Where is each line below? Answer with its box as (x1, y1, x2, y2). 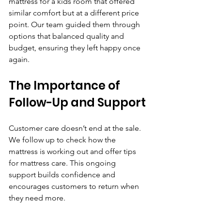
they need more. (9, 193, 65, 202)
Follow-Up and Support (9, 94, 146, 110)
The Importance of (9, 77, 123, 93)
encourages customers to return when (9, 181, 141, 191)
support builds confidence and (9, 170, 117, 179)
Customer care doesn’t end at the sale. (9, 123, 143, 133)
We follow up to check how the (9, 135, 118, 144)
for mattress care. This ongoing (9, 158, 118, 168)
